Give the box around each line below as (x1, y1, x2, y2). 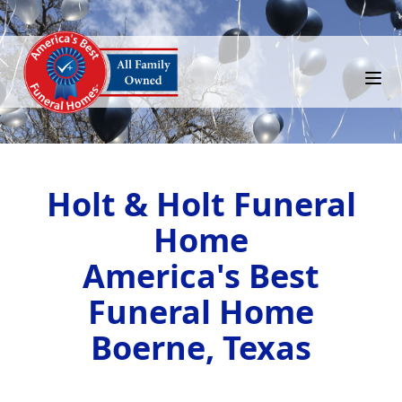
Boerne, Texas (91, 326, 311, 370)
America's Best (83, 254, 319, 298)
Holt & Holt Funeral (46, 182, 356, 226)
